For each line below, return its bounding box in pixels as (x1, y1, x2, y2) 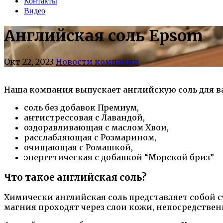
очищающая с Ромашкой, (24, 142, 133, 152)
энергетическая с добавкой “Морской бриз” (24, 152, 214, 162)
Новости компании (56, 56, 139, 67)
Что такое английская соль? (4, 171, 146, 183)
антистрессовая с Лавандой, (24, 112, 145, 122)
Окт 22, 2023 (4, 56, 54, 67)
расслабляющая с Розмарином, (24, 132, 156, 142)
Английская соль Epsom (4, 26, 203, 46)
